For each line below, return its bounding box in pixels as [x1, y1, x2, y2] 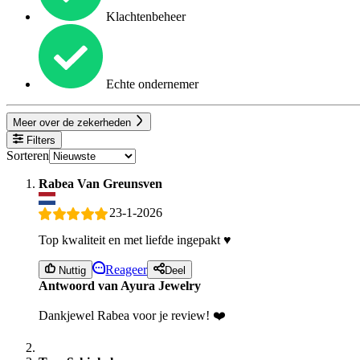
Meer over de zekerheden [13, 116, 134, 129]
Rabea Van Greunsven [39, 176, 162, 190]
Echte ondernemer [103, 77, 198, 92]
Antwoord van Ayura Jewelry [39, 278, 201, 292]
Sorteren [6, 148, 49, 162]
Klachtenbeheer [103, 10, 186, 24]
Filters [23, 133, 56, 146]
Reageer [105, 262, 148, 276]
